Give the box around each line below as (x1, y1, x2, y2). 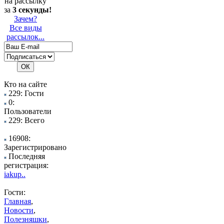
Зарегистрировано (4, 143, 66, 151)
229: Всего (6, 116, 44, 124)
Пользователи (4, 107, 51, 115)
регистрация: (4, 161, 48, 169)
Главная (4, 197, 31, 205)
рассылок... (6, 32, 44, 41)
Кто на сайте (4, 80, 47, 88)
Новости (4, 206, 33, 214)
